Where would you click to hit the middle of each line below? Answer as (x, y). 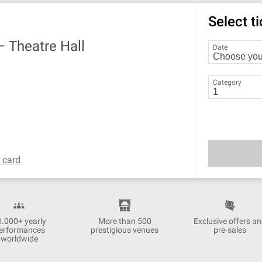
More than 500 (125, 221)
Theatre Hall (47, 46)
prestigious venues (125, 230)
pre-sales (230, 230)
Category (227, 82)
